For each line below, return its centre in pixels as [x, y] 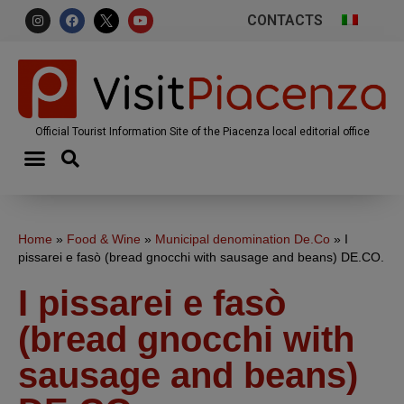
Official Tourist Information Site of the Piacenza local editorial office [202, 131]
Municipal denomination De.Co [243, 239]
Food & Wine [104, 239]
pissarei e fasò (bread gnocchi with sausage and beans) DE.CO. [201, 257]
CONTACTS [285, 20]
